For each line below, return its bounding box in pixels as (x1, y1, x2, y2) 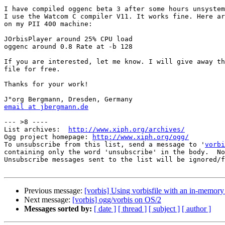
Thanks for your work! (4, 80, 88, 88)
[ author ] (182, 204, 211, 213)
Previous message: (24, 186, 84, 195)
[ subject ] (149, 204, 180, 213)
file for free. (4, 65, 60, 73)
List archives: (4, 126, 68, 134)
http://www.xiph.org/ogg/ (92, 133, 189, 141)
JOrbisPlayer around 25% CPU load (4, 35, 133, 43)
